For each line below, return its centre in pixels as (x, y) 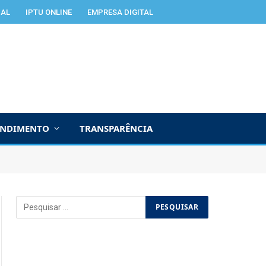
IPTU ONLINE (48, 12)
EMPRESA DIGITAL (120, 12)
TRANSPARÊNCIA (116, 128)
